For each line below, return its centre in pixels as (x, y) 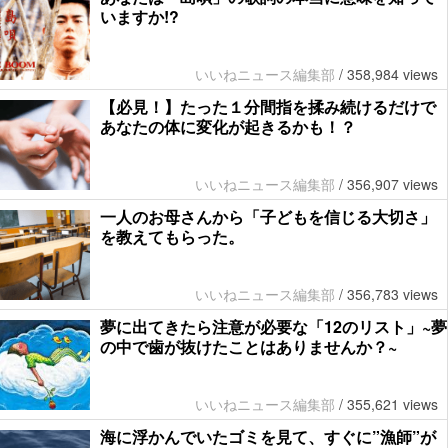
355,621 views (392, 404)
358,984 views (392, 74)
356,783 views (392, 294)
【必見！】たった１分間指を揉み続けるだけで (268, 107)
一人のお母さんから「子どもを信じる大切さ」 (268, 217)
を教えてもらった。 (172, 237)
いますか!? (139, 17)
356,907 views (392, 184)
